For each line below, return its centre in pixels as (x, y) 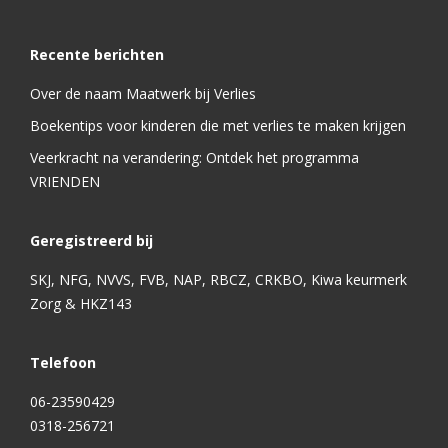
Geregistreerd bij (91, 240)
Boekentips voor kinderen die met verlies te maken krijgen (218, 125)
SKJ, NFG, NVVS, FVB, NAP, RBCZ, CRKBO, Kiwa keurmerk (218, 279)
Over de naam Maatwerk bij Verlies (143, 93)
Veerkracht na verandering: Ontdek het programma (194, 157)
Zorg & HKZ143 (81, 303)
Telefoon (63, 362)
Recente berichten (97, 54)
